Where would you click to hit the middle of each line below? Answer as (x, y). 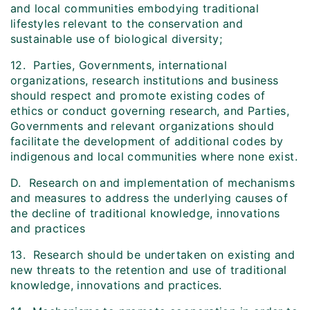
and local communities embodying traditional (135, 9)
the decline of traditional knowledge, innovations (145, 213)
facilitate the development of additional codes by (147, 142)
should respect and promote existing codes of (138, 96)
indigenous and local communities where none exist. (154, 157)
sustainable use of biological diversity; (116, 39)
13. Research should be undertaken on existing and (153, 255)
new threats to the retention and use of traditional (149, 270)
